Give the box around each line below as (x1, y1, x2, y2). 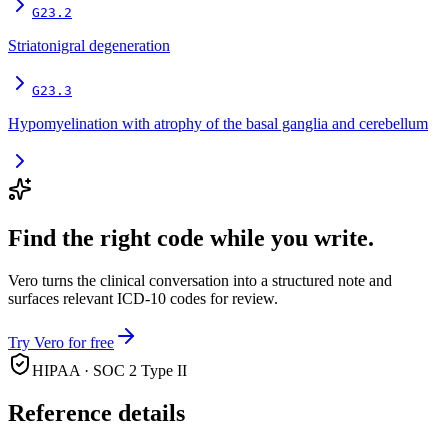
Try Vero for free (8, 334, 114, 352)
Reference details (8, 400, 185, 427)
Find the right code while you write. (8, 225, 374, 252)
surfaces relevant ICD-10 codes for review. (8, 290, 278, 308)
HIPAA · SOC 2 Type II (32, 362, 187, 380)
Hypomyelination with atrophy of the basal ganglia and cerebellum (8, 115, 428, 133)
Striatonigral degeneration (8, 37, 170, 55)
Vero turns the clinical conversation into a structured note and (8, 272, 392, 290)
